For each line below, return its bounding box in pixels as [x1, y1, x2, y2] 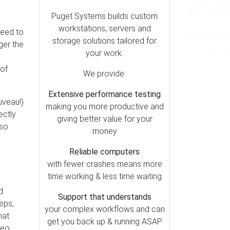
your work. [86, 48, 123, 58]
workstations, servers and [58, 24, 151, 33]
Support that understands [57, 192, 151, 202]
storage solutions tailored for [52, 36, 157, 46]
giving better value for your [56, 114, 152, 124]
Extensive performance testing [48, 89, 161, 99]
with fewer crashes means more [47, 159, 162, 169]
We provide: [83, 69, 126, 79]
